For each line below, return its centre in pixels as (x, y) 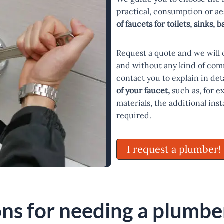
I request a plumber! (174, 149)
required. (134, 116)
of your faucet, (144, 91)
